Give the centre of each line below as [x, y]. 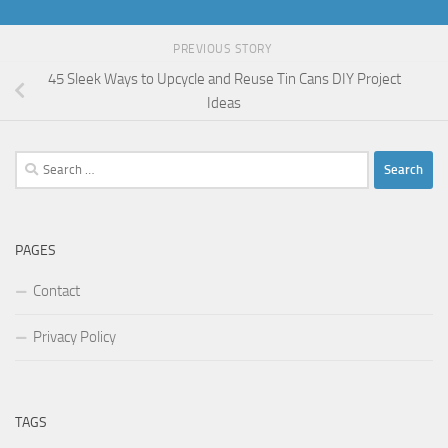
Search [35, 161]
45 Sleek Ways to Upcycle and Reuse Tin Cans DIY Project [224, 78]
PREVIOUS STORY [224, 49]
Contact [56, 290]
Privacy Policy [74, 336]
